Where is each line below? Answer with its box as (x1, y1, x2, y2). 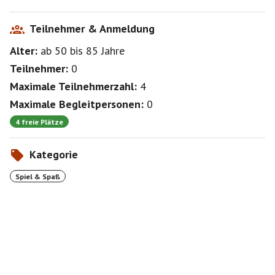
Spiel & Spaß (15, 171, 60, 181)
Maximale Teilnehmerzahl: (10, 79, 137, 93)
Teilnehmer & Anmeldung (29, 21, 155, 36)
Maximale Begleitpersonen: (10, 97, 144, 111)
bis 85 (70, 44, 101, 58)
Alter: (10, 44, 37, 58)
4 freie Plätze (15, 117, 63, 126)
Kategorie (29, 147, 78, 161)
